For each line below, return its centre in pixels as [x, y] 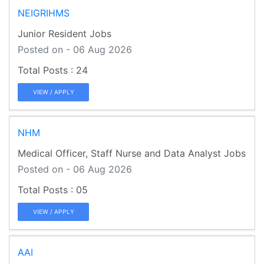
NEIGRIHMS [44, 13]
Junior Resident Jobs [65, 33]
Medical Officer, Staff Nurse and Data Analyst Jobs [132, 153]
